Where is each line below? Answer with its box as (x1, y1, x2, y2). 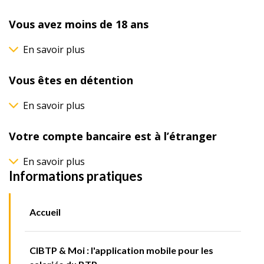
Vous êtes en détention (9, 73, 133, 88)
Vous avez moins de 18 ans (9, 17, 148, 32)
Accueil (29, 206, 61, 218)
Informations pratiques (9, 168, 143, 184)
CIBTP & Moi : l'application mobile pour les (29, 245, 213, 256)
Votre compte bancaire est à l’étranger (9, 129, 217, 144)
